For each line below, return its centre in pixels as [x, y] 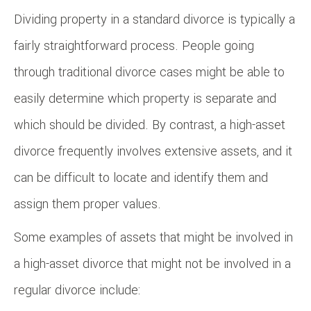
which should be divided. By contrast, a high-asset [150, 125]
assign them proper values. [87, 204]
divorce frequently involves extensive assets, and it [153, 151]
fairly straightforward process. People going [134, 45]
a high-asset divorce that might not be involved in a [152, 263]
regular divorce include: [77, 290]
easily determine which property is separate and [145, 98]
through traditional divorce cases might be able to [149, 72]
